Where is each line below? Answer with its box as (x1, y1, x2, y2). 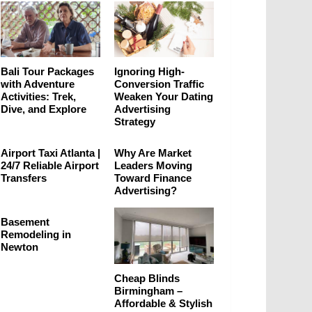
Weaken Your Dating (114, 91, 213, 103)
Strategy (114, 116, 155, 128)
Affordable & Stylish (114, 297, 212, 309)
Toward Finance (114, 172, 192, 185)
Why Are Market (114, 147, 192, 159)
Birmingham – (114, 284, 182, 297)
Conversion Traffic (114, 78, 204, 91)
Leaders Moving (114, 159, 192, 172)
